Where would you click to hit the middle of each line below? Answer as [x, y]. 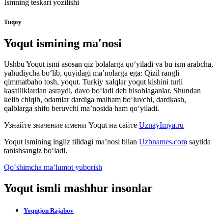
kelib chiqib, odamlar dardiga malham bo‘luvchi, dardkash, [95, 99]
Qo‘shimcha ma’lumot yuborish [53, 167]
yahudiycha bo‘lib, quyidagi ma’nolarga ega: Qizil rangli [92, 73]
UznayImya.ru [161, 125]
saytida [199, 141]
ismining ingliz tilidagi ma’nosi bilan [81, 141]
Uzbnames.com [163, 141]
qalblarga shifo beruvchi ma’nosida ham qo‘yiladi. [82, 108]
